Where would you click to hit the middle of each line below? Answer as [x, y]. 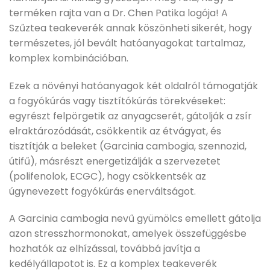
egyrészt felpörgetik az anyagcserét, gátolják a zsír [130, 116]
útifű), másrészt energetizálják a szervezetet [115, 161]
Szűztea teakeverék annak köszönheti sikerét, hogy [130, 28]
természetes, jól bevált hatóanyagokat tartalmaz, [127, 43]
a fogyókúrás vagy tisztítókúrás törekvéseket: [117, 101]
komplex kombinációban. [69, 58]
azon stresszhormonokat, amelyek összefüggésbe [128, 234]
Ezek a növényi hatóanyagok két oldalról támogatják [133, 86]
